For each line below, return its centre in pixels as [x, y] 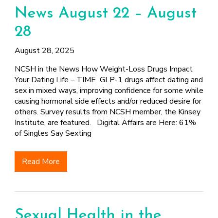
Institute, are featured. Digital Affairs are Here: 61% [105, 123]
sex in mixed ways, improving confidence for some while [109, 91]
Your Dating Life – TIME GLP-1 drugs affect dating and [109, 80]
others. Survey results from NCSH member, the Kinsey [108, 112]
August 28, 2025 [45, 51]
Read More [41, 162]
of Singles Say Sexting [53, 133]
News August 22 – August [106, 14]
